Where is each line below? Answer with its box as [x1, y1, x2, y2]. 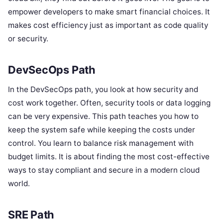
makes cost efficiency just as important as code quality [8, 20, 208, 30]
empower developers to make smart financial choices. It [8, 7, 210, 17]
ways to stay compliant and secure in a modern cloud [8, 165, 200, 175]
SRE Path [8, 208, 55, 221]
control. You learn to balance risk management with [8, 138, 194, 148]
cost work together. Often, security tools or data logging [8, 98, 211, 108]
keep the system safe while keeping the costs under [8, 124, 195, 134]
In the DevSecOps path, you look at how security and [8, 84, 198, 94]
